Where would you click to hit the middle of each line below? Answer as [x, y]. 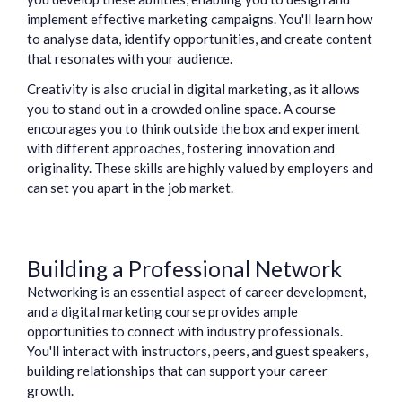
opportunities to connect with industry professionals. [185, 332]
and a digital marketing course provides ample [162, 312]
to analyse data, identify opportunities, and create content [200, 39]
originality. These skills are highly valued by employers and [200, 168]
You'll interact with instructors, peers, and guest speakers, [197, 351]
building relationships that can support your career [177, 371]
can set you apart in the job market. [130, 188]
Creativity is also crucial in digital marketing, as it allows [193, 89]
